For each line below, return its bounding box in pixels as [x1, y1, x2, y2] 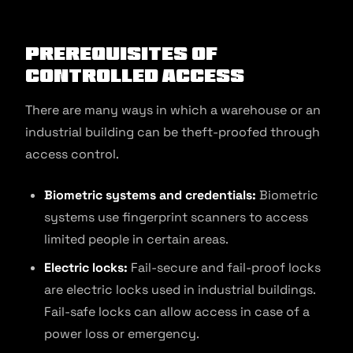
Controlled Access [25, 66, 244, 84]
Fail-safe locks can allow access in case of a [44, 303, 310, 320]
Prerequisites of [25, 44, 217, 62]
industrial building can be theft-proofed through [25, 124, 320, 140]
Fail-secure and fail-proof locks [128, 259, 321, 276]
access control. [25, 146, 122, 162]
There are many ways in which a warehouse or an [25, 102, 321, 118]
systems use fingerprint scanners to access [44, 209, 308, 225]
